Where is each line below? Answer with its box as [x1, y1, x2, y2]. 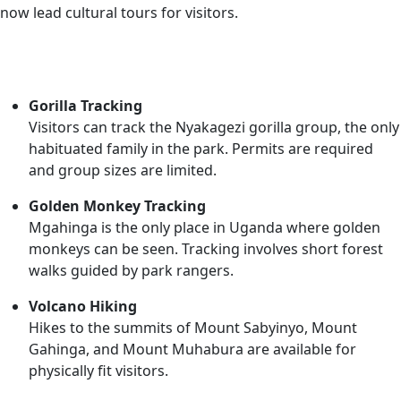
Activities [170, 51, 231, 72]
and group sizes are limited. [29, 159, 217, 180]
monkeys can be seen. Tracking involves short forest [29, 238, 383, 259]
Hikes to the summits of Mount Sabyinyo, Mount [29, 317, 357, 337]
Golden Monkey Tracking [29, 195, 206, 216]
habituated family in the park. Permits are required [29, 138, 373, 158]
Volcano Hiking [29, 295, 137, 316]
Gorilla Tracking [29, 95, 142, 115]
